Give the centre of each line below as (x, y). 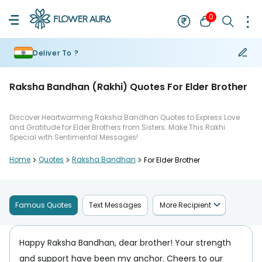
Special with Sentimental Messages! (74, 137)
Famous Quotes (44, 205)
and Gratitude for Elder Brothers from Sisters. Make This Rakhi (117, 127)
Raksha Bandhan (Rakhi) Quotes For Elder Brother (128, 87)
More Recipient (185, 205)
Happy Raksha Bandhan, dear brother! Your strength (125, 243)
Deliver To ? (56, 53)
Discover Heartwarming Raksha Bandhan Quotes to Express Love (125, 117)
